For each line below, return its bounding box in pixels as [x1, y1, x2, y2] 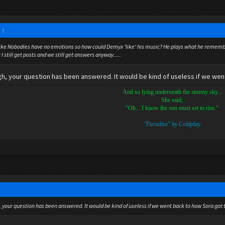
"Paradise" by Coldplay [144, 121, 200, 128]
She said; [161, 96, 183, 103]
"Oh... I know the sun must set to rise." [126, 104, 218, 111]
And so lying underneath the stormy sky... [122, 88, 222, 95]
